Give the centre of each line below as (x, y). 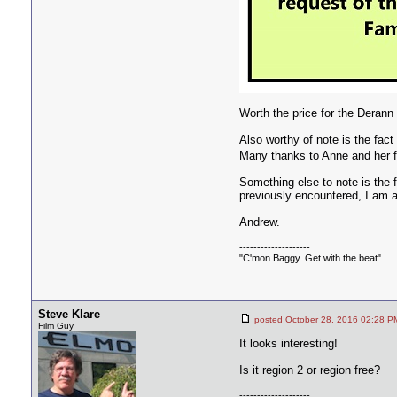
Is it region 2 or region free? (310, 370)
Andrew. (260, 222)
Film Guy (56, 326)
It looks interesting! (288, 343)
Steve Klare (69, 314)
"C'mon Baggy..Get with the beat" (310, 258)
